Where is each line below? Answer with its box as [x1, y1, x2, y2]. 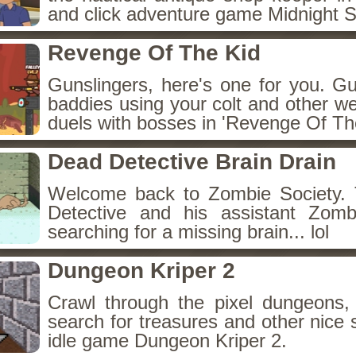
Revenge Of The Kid [48, 41, 261, 65]
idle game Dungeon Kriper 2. [48, 330, 287, 351]
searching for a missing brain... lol [48, 221, 329, 242]
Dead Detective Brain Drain [48, 149, 336, 174]
